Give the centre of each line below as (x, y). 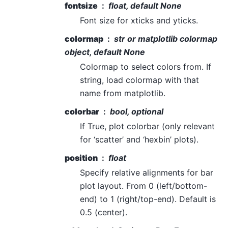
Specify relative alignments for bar (147, 172)
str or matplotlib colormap (166, 38)
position (81, 158)
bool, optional (137, 111)
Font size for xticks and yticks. (139, 20)
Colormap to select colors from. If (146, 66)
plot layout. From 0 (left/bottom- (144, 186)
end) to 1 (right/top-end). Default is (148, 199)
